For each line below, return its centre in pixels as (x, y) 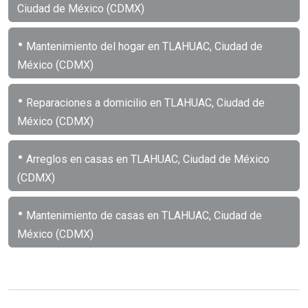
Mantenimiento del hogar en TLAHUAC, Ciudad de (143, 46)
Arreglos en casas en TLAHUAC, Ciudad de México (146, 159)
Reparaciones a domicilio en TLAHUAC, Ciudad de (144, 102)
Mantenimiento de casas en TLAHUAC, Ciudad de (143, 215)
